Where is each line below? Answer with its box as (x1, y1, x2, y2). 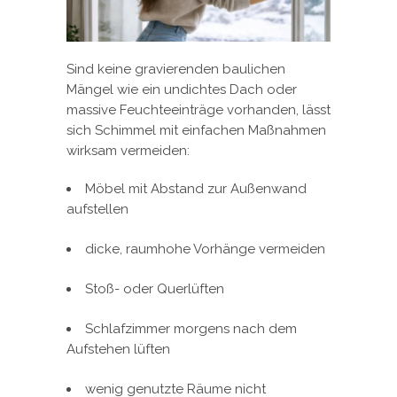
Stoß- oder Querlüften (85, 280, 224, 297)
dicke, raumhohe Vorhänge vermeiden (85, 240, 325, 257)
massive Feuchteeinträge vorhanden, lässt (66, 101, 331, 118)
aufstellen (66, 200, 128, 217)
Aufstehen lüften (66, 340, 170, 357)
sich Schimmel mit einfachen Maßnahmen (66, 121, 326, 138)
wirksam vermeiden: (66, 142, 190, 159)
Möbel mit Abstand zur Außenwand (85, 180, 307, 197)
